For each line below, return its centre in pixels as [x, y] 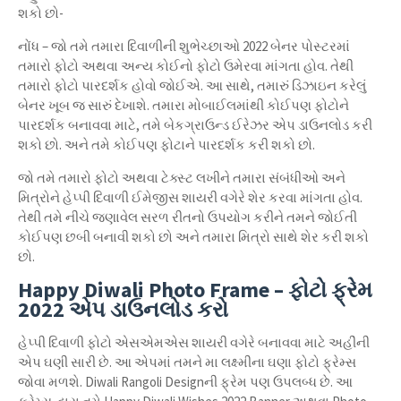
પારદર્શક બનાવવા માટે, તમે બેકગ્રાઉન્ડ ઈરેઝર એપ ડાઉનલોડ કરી [195, 125]
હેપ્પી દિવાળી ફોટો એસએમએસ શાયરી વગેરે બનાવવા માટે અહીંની [194, 342]
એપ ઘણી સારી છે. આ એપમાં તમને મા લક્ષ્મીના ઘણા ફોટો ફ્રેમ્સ [187, 362]
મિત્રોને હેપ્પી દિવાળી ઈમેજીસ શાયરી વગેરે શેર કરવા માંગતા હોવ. [190, 197]
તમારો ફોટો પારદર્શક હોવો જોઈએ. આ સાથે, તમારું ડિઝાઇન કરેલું [192, 85]
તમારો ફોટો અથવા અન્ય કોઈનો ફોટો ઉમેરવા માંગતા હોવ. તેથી [186, 66]
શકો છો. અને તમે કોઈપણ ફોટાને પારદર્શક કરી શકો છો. [166, 145]
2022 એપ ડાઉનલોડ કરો [123, 309]
